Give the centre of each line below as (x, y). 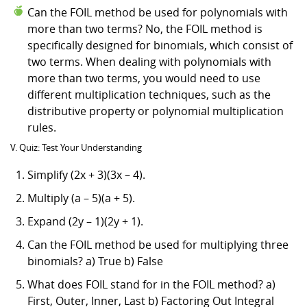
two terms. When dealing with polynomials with (149, 61)
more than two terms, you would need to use (144, 78)
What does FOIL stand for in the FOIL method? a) (151, 284)
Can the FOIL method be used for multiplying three (158, 244)
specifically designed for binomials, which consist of (160, 45)
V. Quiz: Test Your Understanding (76, 147)
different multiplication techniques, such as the (149, 94)
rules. (42, 127)
